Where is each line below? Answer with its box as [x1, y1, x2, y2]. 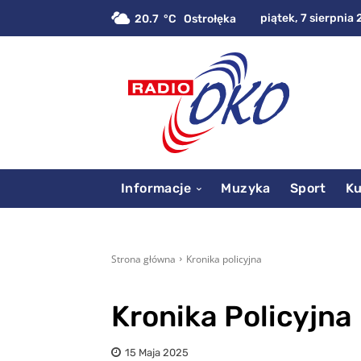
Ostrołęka [184, 11, 236, 26]
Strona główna [111, 251, 176, 266]
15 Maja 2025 [125, 346, 189, 359]
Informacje [121, 180, 191, 196]
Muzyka [221, 180, 271, 196]
